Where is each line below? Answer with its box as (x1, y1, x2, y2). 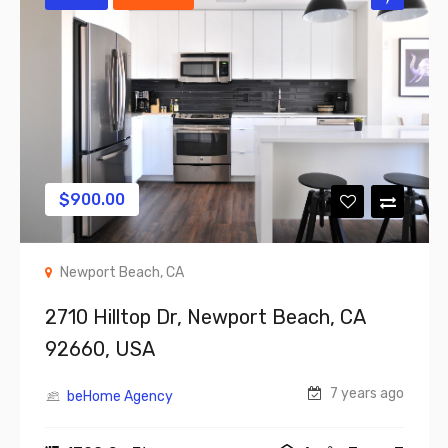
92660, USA (45, 337, 155, 362)
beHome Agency (67, 388, 173, 406)
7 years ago (327, 385, 404, 403)
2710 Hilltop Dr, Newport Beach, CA (45, 305, 365, 330)
